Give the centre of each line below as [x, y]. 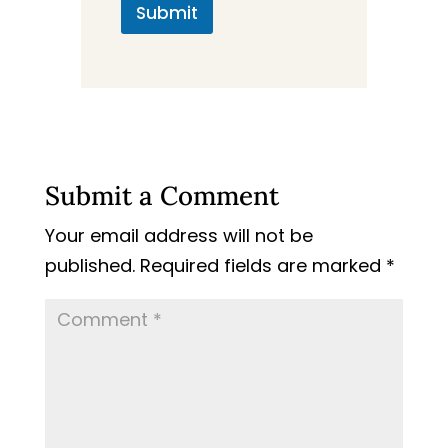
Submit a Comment [161, 196]
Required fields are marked [262, 266]
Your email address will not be [178, 236]
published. [89, 266]
